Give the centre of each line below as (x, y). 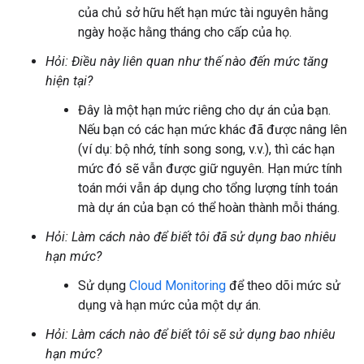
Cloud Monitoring (178, 286)
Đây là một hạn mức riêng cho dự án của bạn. (204, 110)
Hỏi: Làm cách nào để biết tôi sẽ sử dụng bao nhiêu (191, 334)
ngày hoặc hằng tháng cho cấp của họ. (185, 32)
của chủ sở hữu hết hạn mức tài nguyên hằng (203, 13)
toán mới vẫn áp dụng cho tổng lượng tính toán (208, 188)
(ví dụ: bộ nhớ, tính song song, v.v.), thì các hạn (206, 149)
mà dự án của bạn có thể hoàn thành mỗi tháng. (209, 208)
